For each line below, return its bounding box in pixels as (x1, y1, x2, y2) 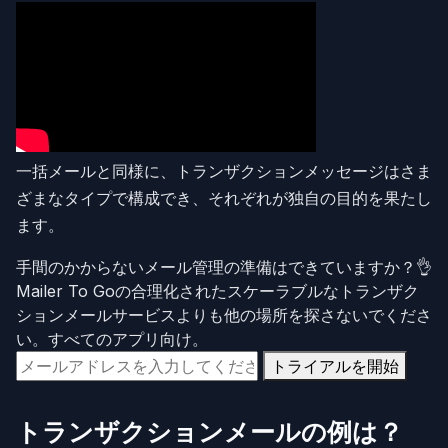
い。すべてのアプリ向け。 (16, 328, 208, 349)
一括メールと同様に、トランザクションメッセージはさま (16, 160, 432, 181)
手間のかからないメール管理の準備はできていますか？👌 (16, 256, 432, 277)
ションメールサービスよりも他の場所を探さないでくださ (16, 304, 432, 325)
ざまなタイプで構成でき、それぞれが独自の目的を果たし (16, 187, 432, 208)
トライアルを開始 (271, 355, 399, 376)
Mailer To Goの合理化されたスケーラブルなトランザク (16, 280, 419, 301)
